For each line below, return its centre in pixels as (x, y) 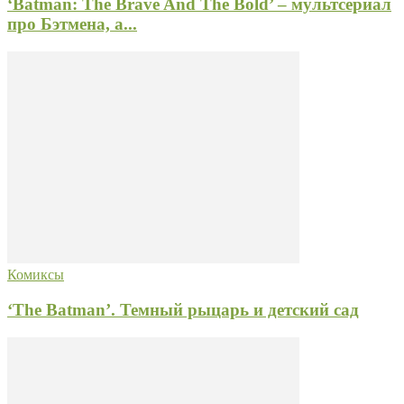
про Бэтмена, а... (72, 24)
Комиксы (36, 275)
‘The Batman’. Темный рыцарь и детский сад (183, 309)
